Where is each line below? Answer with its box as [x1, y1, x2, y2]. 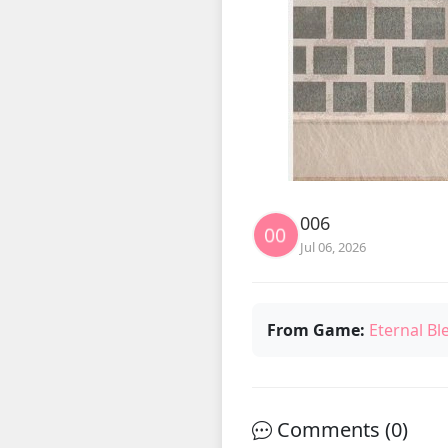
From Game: [267, 319, 365, 341]
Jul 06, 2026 [300, 238, 366, 256]
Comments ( [272, 416, 391, 443]
